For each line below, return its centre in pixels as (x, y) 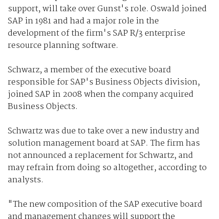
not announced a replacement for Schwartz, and (100, 155)
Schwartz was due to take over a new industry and (103, 131)
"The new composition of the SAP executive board (105, 204)
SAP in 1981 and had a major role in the (83, 21)
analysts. (25, 180)
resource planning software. (63, 45)
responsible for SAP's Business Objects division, (104, 82)
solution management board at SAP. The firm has (104, 143)
